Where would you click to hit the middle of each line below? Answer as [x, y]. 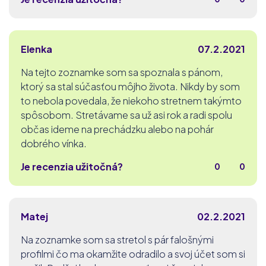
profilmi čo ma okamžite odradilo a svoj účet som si [133, 254]
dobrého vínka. [54, 143]
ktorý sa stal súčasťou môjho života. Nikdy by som [130, 86]
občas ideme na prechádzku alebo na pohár [117, 129]
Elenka [37, 49]
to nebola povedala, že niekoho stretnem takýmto [131, 100]
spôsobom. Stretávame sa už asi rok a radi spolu [126, 115]
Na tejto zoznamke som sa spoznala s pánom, [122, 72]
